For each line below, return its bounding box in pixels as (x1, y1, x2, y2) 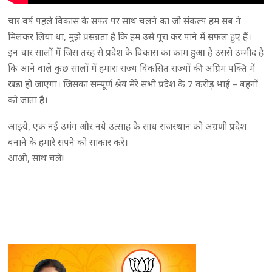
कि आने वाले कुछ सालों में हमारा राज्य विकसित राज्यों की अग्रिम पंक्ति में (8, 62, 256, 75)
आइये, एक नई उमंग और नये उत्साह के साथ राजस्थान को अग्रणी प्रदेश (8, 120, 247, 133)
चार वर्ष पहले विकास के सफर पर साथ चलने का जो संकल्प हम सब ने (8, 15, 242, 27)
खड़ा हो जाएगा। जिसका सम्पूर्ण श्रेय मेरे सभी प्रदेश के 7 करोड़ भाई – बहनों (8, 78, 259, 90)
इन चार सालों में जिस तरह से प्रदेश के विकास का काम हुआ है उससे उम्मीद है (8, 46, 264, 59)
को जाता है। (8, 93, 49, 106)
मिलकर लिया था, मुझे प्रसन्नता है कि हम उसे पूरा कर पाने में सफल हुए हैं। (8, 30, 252, 43)
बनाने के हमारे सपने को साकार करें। (8, 136, 129, 149)
